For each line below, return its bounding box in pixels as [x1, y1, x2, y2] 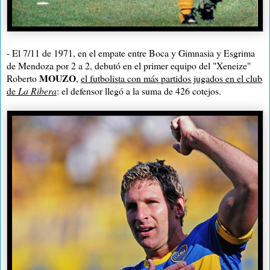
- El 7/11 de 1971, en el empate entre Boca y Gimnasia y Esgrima [7, 46, 255, 60]
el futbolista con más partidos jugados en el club [81, 72, 262, 85]
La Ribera [18, 84, 57, 98]
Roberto [7, 72, 39, 85]
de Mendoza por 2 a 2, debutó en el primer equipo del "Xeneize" [7, 59, 251, 72]
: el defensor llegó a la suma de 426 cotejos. [57, 84, 221, 98]
